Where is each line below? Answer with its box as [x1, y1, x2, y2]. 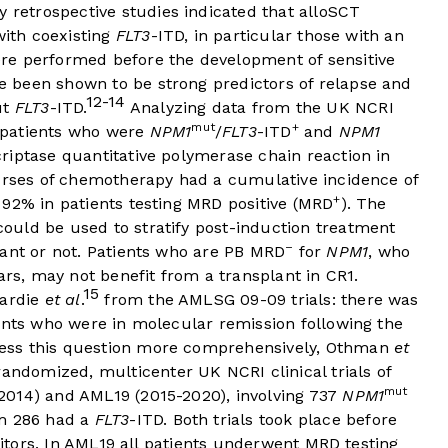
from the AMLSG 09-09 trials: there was [99, 290, 419, 310]
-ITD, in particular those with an [150, 26, 404, 46]
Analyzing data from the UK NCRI [125, 98, 394, 118]
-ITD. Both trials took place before [129, 410, 398, 430]
